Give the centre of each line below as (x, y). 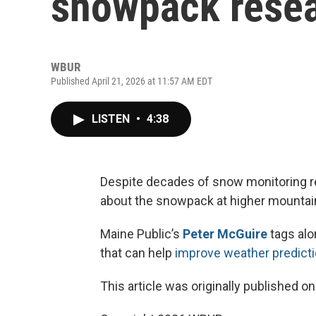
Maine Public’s (141, 234)
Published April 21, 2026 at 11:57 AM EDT (132, 81)
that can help (138, 253)
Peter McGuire (225, 234)
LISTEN (112, 119)
